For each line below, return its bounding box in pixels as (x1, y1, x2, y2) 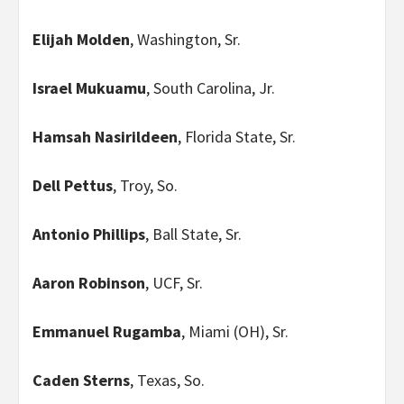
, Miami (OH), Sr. (181, 320, 289, 342)
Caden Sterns (32, 369, 130, 390)
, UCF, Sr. (145, 271, 203, 293)
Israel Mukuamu (32, 77, 146, 98)
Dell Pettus (32, 174, 113, 196)
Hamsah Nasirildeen (32, 125, 178, 147)
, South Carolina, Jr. (146, 77, 275, 98)
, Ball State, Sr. (145, 223, 242, 244)
